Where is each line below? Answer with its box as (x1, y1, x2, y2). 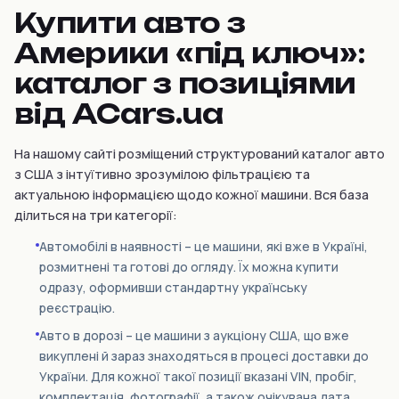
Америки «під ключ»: (14, 37, 366, 69)
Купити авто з (14, 6, 246, 39)
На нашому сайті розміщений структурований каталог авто (14, 145, 385, 162)
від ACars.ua (14, 97, 224, 130)
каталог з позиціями (14, 67, 356, 100)
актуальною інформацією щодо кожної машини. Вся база (14, 186, 369, 203)
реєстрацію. (39, 299, 115, 316)
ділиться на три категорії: (14, 207, 177, 224)
